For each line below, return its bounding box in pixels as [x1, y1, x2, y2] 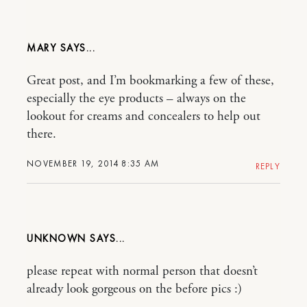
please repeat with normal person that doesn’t [27, 263, 258, 280]
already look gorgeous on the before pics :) [27, 281, 242, 298]
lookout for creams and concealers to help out [27, 108, 260, 125]
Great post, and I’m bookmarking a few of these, [27, 73, 274, 90]
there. [27, 126, 56, 143]
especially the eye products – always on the [27, 90, 246, 108]
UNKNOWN [27, 232, 86, 246]
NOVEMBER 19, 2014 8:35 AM [27, 158, 160, 170]
